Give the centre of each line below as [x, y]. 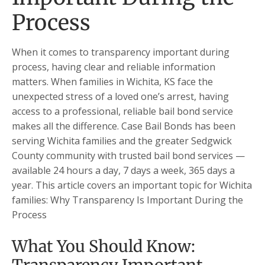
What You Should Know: [104, 246]
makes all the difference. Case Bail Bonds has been [124, 126]
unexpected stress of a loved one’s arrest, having [120, 97]
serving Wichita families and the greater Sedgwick [122, 141]
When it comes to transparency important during [121, 52]
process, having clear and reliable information [114, 67]
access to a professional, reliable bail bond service [122, 112]
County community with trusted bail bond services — [128, 156]
